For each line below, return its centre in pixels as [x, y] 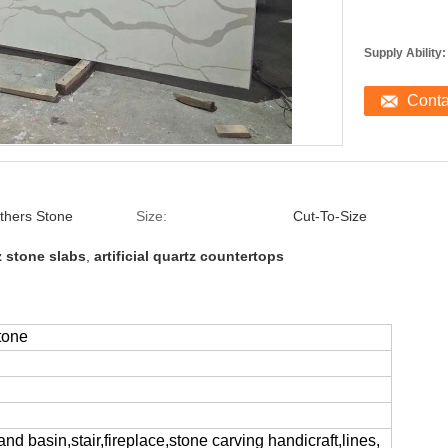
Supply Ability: [405, 53]
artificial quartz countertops [189, 256]
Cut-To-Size [330, 216]
